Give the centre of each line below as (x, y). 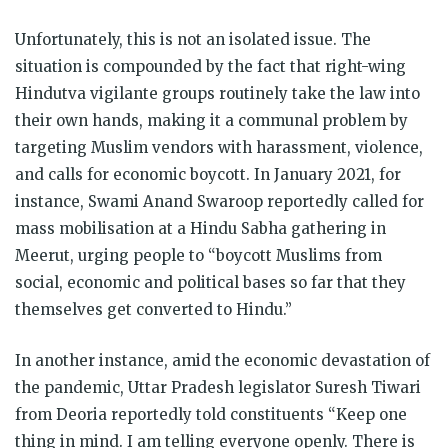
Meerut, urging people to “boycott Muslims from (198, 255)
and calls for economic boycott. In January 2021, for (208, 174)
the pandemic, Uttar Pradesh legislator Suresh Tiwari (218, 387)
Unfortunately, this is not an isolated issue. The (193, 39)
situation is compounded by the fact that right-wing (210, 66)
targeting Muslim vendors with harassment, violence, (219, 147)
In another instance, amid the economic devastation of (222, 360)
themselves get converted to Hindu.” (153, 309)
